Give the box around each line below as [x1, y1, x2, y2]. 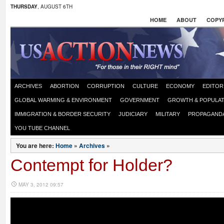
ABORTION [50, 83, 79, 89]
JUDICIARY [118, 111, 147, 117]
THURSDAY [10, 3, 37, 10]
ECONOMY [166, 83, 194, 89]
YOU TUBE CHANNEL [14, 125, 70, 131]
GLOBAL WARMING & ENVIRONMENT [14, 97, 112, 103]
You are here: [16, 141, 55, 150]
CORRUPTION [87, 83, 124, 89]
